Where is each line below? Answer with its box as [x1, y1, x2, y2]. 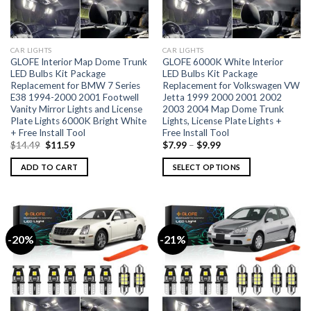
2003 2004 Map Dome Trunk [162, 103, 284, 115]
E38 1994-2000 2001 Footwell [10, 91, 139, 103]
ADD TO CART [20, 162, 78, 171]
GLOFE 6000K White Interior [162, 56, 283, 67]
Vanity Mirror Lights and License [10, 103, 142, 115]
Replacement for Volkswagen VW [162, 79, 300, 91]
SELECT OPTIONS [172, 162, 241, 171]
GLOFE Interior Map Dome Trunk [10, 56, 147, 67]
